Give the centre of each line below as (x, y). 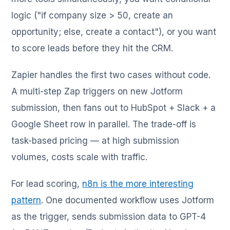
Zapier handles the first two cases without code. (111, 75)
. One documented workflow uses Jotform (128, 200)
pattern (26, 200)
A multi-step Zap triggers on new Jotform (97, 91)
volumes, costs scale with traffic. (80, 157)
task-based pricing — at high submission (95, 140)
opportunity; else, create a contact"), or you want (114, 32)
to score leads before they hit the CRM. (92, 48)
